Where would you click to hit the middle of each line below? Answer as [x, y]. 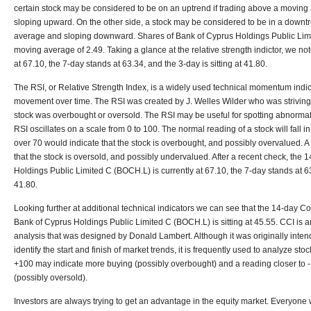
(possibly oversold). [51, 278]
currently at [182, 171]
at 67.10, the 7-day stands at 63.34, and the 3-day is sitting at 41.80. [141, 64]
